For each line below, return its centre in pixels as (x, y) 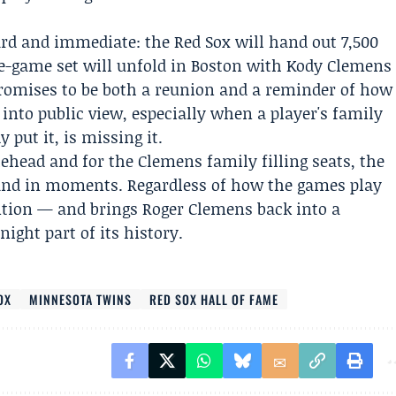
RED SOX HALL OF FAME (214, 299)
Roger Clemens (198, 209)
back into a (297, 209)
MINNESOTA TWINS (81, 299)
